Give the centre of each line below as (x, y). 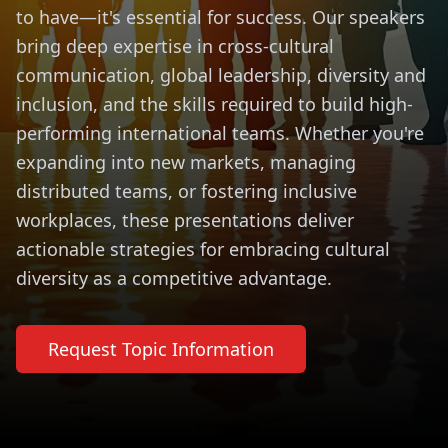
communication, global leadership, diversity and (221, 75)
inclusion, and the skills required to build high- (214, 104)
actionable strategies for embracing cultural (203, 249)
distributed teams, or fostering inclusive (186, 191)
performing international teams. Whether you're (220, 133)
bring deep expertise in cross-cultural (175, 46)
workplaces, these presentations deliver (185, 220)
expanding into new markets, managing (186, 162)
